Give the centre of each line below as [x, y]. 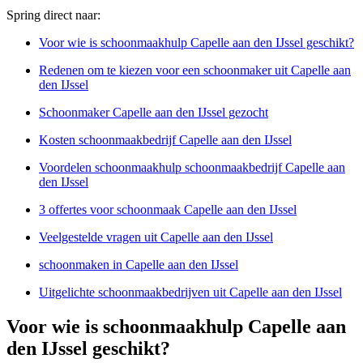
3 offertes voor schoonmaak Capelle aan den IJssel [168, 209]
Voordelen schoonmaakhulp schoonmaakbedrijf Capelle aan [192, 167]
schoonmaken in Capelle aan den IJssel [139, 264]
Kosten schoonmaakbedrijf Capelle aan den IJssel [165, 139]
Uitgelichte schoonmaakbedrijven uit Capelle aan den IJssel [190, 292]
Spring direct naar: [53, 15]
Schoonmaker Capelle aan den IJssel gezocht [154, 112]
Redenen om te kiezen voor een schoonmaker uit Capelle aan [195, 70]
